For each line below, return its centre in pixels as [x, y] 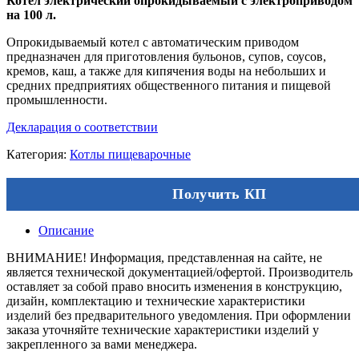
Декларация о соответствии [82, 127]
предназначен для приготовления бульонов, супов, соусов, [166, 56]
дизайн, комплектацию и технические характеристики [156, 301]
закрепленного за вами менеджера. [102, 344]
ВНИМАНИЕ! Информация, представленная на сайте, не [164, 257]
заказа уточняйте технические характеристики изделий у [163, 329]
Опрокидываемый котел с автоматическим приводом [153, 42]
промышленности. [57, 99]
